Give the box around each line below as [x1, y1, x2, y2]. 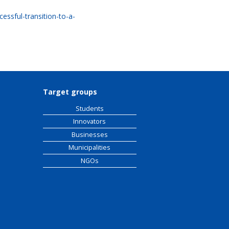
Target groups [42, 86, 97, 97]
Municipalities [68, 143, 111, 152]
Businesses [71, 130, 108, 139]
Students [75, 104, 104, 113]
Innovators [73, 117, 106, 126]
